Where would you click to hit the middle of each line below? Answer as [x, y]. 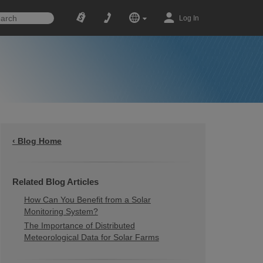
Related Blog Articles [55, 182]
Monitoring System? [61, 211]
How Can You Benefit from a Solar [87, 200]
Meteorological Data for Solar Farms [91, 237]
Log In [189, 18]
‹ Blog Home [37, 141]
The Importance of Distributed [79, 225]
